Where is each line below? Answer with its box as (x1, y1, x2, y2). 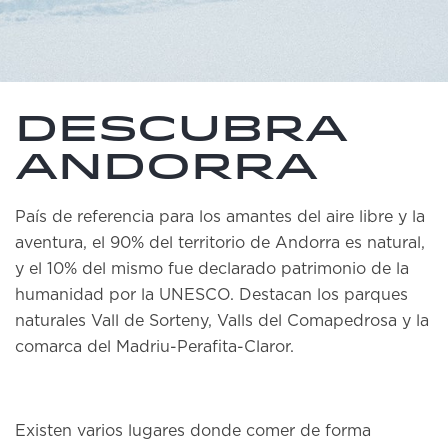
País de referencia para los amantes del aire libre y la (15, 209, 425, 225)
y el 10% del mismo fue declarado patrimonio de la (15, 261, 409, 277)
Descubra (15, 113, 348, 148)
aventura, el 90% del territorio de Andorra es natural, (15, 235, 425, 251)
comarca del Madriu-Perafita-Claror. (15, 339, 294, 355)
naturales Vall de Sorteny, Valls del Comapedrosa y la (15, 313, 429, 329)
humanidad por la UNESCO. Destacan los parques (15, 287, 408, 303)
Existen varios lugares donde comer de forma (15, 423, 371, 439)
